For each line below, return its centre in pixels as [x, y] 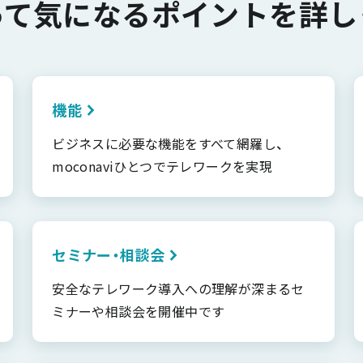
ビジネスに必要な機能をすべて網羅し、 [168, 143]
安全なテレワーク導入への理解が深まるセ [178, 288]
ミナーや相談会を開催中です [139, 311]
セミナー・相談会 [109, 254]
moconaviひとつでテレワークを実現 [162, 166]
